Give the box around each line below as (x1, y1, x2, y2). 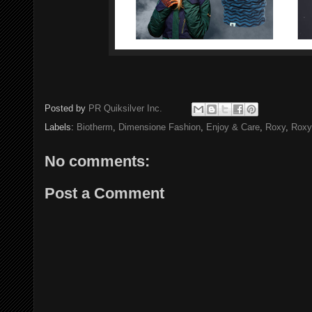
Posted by (45, 103, 88, 114)
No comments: (45, 153, 150, 170)
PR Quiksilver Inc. (88, 103, 162, 114)
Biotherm (77, 122, 113, 132)
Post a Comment (45, 184, 164, 202)
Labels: (45, 122, 77, 132)
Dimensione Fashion (118, 122, 201, 132)
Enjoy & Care (206, 122, 260, 132)
